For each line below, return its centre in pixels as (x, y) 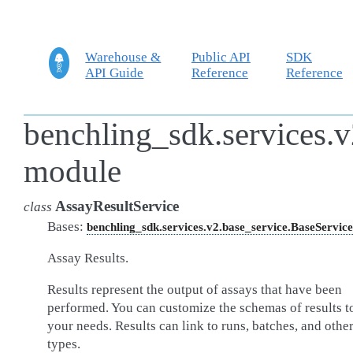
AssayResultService (117, 206)
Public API (221, 57)
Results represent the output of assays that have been (195, 290)
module (72, 171)
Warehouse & (123, 57)
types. (64, 344)
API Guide (115, 72)
